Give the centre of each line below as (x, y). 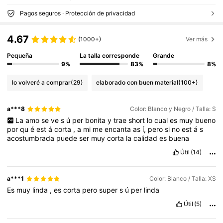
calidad (147, 138)
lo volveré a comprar (41, 83)
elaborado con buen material (137, 83)
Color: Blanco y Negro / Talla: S (173, 109)
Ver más (197, 39)
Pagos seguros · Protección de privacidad (77, 13)
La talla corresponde (110, 55)
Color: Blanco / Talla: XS (182, 179)
